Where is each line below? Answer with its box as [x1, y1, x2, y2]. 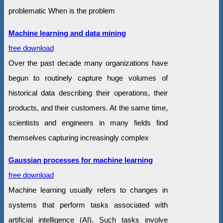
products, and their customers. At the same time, [8, 104, 168, 112]
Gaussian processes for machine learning [8, 156, 153, 165]
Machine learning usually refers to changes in [8, 186, 168, 195]
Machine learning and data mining [8, 29, 126, 38]
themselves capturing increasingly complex [8, 133, 149, 142]
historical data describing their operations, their [8, 89, 168, 98]
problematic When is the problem [8, 6, 115, 15]
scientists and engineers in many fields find [8, 118, 168, 127]
